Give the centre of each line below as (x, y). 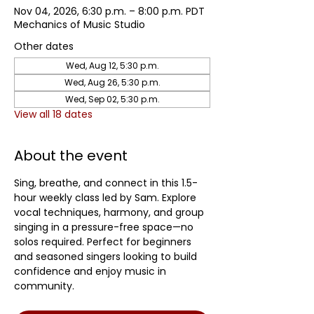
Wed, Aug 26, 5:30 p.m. (112, 82)
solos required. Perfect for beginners (104, 242)
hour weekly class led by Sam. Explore (107, 198)
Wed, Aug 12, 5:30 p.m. (112, 66)
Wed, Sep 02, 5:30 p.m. (112, 99)
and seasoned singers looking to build (107, 257)
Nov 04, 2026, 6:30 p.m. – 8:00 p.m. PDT (109, 11)
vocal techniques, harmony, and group (110, 212)
